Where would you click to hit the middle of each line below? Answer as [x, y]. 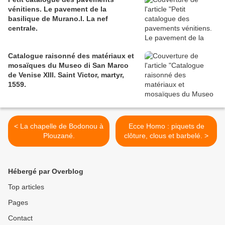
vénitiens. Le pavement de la [57, 9]
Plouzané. [59, 136]
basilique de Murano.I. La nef [58, 19]
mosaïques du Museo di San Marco [68, 66]
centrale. [23, 28]
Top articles [26, 187]
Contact [20, 218]
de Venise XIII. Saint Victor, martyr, [66, 75]
